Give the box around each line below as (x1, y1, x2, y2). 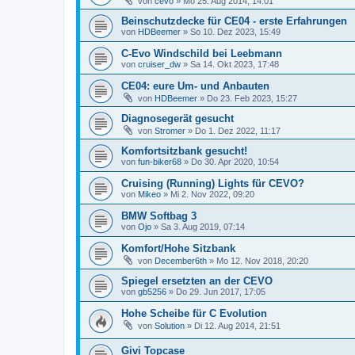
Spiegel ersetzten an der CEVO (121, 275, 273, 288)
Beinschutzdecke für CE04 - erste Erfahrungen (121, 15, 347, 28)
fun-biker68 (138, 157, 181, 167)
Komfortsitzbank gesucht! (121, 145, 247, 158)
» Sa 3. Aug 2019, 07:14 (151, 222, 245, 232)
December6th (155, 256, 207, 266)
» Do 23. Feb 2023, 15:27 (197, 94, 297, 104)
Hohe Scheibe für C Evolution (121, 307, 267, 320)
